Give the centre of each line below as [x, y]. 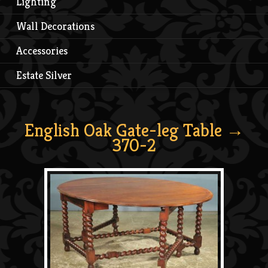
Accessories [42, 50]
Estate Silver [44, 75]
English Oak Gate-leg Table [123, 130]
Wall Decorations [55, 26]
